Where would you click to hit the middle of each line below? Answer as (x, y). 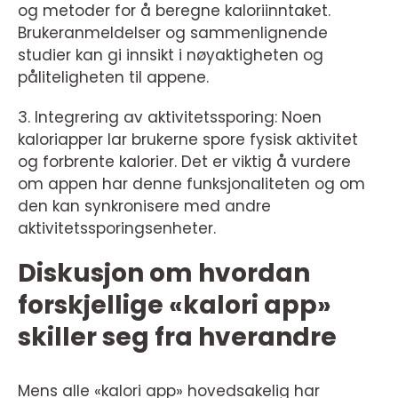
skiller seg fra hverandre (177, 338)
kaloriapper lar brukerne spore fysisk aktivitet (188, 140)
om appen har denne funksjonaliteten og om (191, 184)
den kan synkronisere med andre (144, 207)
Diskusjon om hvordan (164, 274)
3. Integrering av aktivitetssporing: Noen (170, 118)
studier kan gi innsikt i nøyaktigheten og (171, 56)
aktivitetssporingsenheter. (117, 229)
